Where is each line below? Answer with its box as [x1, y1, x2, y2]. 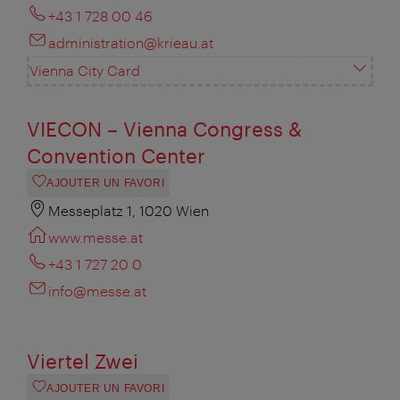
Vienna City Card [29, 62, 140, 79]
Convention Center [27, 144, 205, 168]
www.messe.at [48, 229, 143, 246]
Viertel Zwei [27, 349, 138, 373]
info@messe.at [48, 282, 146, 300]
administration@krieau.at [48, 34, 213, 52]
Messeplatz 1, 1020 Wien [48, 202, 209, 220]
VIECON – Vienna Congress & [27, 117, 302, 141]
